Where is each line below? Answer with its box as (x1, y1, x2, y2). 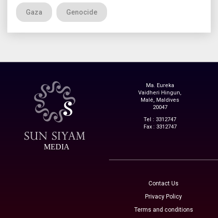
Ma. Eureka (145, 82, 174, 89)
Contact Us (148, 180, 179, 187)
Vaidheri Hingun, (138, 89, 182, 96)
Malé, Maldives (141, 96, 179, 103)
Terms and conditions (134, 206, 193, 213)
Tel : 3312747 (144, 116, 176, 123)
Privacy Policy (145, 193, 182, 200)
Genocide (66, 8, 97, 16)
